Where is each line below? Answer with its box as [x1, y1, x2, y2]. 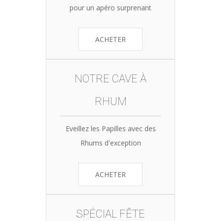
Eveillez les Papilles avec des [65, 123, 156, 133]
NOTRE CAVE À [74, 72, 147, 85]
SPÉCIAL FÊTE [76, 207, 145, 220]
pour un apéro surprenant [70, 2, 151, 12]
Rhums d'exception [80, 138, 141, 147]
